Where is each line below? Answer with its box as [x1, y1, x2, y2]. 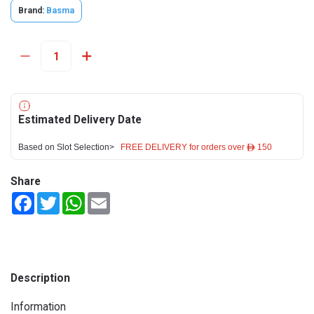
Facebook [34, 192, 77, 203]
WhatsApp [85, 192, 131, 203]
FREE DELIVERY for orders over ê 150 [121, 143, 272, 151]
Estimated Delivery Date [18, 113, 142, 126]
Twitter [60, 192, 92, 203]
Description [11, 271, 70, 285]
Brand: [18, 6, 44, 15]
